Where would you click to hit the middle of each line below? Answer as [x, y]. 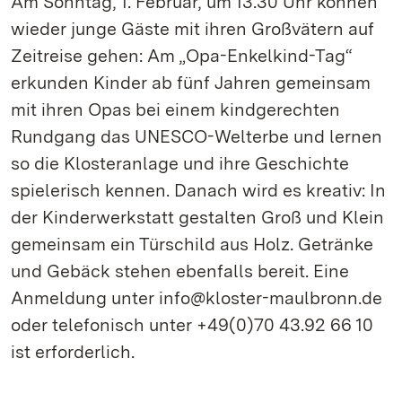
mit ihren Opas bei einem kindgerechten [175, 109]
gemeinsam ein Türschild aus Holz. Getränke [192, 244]
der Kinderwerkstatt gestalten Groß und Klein [197, 217]
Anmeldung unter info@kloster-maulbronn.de [197, 298]
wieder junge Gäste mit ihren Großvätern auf [192, 29]
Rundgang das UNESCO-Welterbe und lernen [197, 136]
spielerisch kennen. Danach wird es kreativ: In [198, 190]
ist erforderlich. [73, 352]
